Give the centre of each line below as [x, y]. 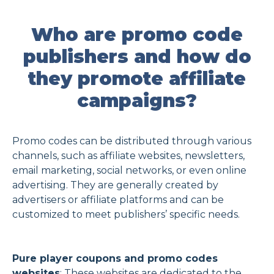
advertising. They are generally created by [115, 185]
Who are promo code [137, 35]
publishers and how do [137, 57]
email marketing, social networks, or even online [129, 171]
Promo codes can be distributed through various [132, 141]
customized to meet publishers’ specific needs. [126, 215]
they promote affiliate [137, 79]
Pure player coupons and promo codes [115, 259]
